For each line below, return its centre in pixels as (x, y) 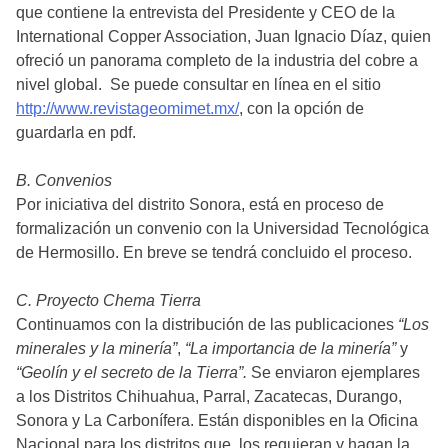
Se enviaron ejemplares (335, 372)
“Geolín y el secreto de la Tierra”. (133, 372)
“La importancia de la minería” (290, 348)
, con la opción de (301, 108)
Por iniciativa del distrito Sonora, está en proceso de (200, 204)
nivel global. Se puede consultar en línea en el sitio (198, 84)
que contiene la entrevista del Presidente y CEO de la (205, 12)
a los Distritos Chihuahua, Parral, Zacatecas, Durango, (209, 396)
